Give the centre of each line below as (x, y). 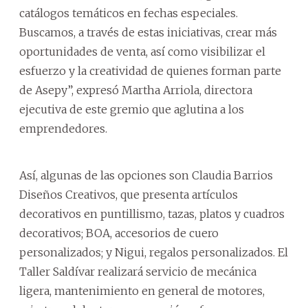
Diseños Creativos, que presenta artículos (129, 194)
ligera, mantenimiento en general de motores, (142, 290)
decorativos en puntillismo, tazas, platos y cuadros (152, 213)
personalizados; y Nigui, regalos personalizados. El (154, 252)
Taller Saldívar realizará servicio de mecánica (138, 271)
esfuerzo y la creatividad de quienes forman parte (150, 70)
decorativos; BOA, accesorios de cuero (119, 233)
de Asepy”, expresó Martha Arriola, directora (136, 90)
